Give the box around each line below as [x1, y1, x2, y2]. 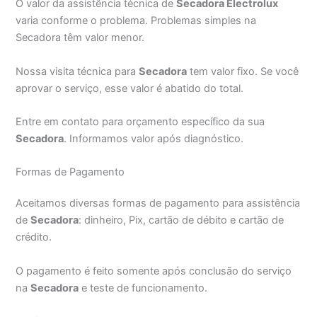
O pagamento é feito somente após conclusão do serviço [16, 264, 292, 277]
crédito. [16, 231, 52, 244]
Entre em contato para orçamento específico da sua [16, 115, 265, 128]
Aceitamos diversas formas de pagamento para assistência [16, 197, 301, 210]
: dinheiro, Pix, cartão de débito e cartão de [79, 214, 284, 227]
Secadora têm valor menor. [16, 31, 145, 45]
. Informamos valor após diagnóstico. [64, 132, 244, 145]
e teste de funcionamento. [79, 281, 208, 294]
